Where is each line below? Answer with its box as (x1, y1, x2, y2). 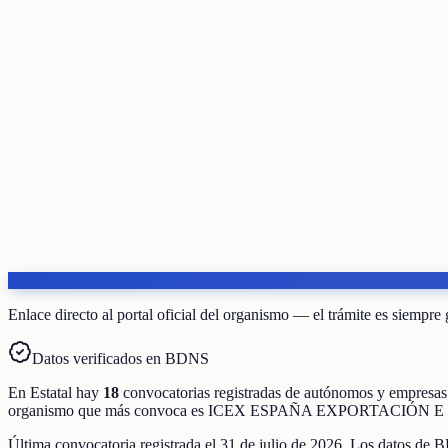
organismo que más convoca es (8, 401, 208, 419)
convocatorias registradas (123, 383, 281, 401)
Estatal (30, 383, 72, 401)
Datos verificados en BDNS (32, 349, 209, 367)
